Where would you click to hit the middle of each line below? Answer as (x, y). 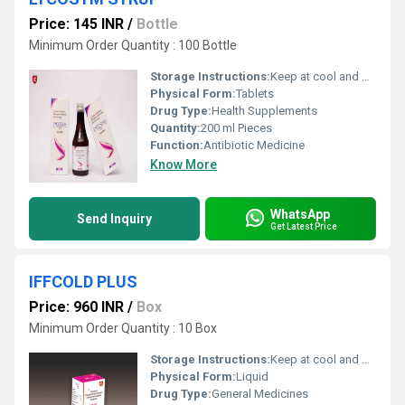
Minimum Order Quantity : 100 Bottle (133, 45)
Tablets (255, 94)
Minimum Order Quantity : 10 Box (123, 328)
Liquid (252, 377)
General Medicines (260, 394)
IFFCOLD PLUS (83, 282)
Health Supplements (264, 111)
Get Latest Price (304, 226)
